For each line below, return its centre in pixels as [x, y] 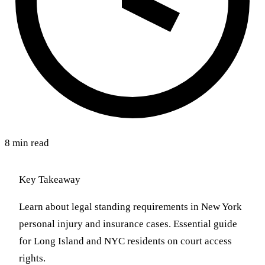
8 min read [27, 143]
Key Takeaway [50, 180]
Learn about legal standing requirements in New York [130, 207]
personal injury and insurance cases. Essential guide [128, 224]
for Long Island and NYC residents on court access [125, 241]
